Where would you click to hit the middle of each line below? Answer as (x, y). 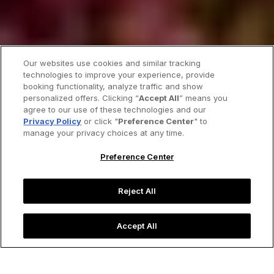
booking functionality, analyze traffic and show (113, 86)
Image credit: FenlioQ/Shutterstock (151, 265)
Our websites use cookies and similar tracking (112, 63)
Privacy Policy (53, 121)
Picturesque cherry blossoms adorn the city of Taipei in (137, 254)
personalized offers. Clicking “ (81, 98)
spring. (72, 265)
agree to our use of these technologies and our (115, 109)
